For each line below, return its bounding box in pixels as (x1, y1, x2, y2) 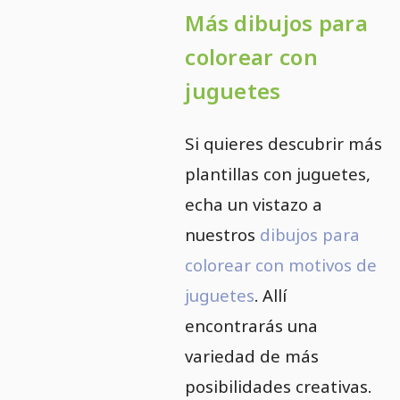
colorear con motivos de (185, 254, 378, 277)
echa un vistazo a (185, 193, 323, 216)
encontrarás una (185, 314, 319, 337)
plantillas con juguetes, (185, 162, 371, 186)
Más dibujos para (185, 8, 369, 38)
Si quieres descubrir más (185, 132, 383, 155)
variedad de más (185, 345, 320, 368)
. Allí (254, 284, 287, 307)
